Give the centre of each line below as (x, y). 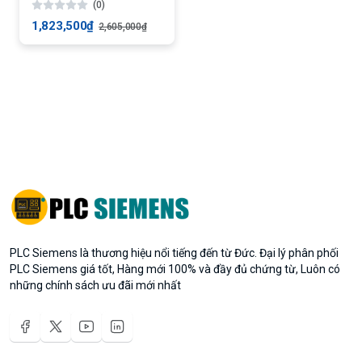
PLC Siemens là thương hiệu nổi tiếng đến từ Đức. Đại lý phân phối (174, 253)
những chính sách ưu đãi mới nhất (95, 285)
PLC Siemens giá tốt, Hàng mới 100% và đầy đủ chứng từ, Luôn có (175, 269)
